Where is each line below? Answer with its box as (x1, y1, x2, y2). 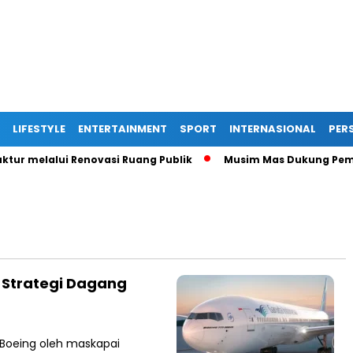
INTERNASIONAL (229, 121, 316, 136)
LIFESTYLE (13, 121, 65, 136)
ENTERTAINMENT (78, 121, 167, 136)
